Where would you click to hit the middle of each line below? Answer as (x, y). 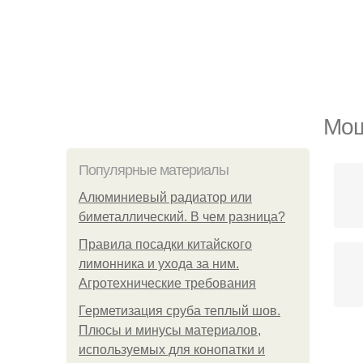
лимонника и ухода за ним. (159, 264)
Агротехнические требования (167, 283)
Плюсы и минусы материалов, (170, 330)
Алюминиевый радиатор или (165, 197)
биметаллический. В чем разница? (182, 217)
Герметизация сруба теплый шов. (179, 311)
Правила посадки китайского (165, 244)
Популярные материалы (154, 170)
